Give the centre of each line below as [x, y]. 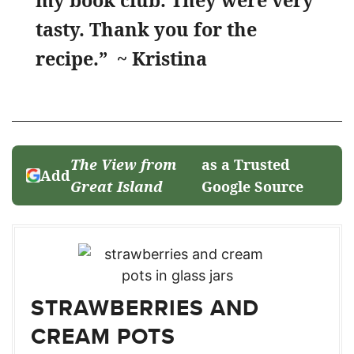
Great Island [117, 186]
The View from [123, 164]
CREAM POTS [103, 336]
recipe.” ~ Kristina [121, 58]
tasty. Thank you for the [146, 29]
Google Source [253, 186]
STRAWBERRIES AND [145, 308]
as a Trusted [246, 164]
